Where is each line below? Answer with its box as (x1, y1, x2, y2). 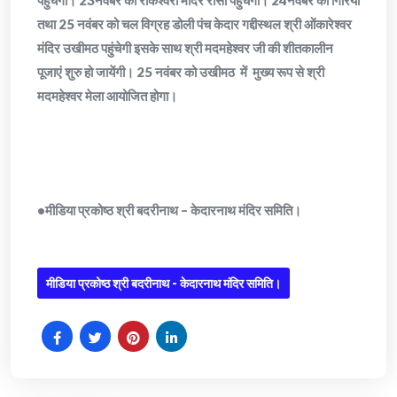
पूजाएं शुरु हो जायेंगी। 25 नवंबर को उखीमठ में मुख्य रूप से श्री (37, 64, 327, 80)
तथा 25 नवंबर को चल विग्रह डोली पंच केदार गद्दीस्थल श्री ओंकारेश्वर (37, 16, 352, 32)
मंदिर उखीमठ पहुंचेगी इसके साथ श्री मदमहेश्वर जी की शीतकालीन (37, 40, 333, 56)
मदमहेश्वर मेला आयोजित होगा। (37, 88, 177, 104)
